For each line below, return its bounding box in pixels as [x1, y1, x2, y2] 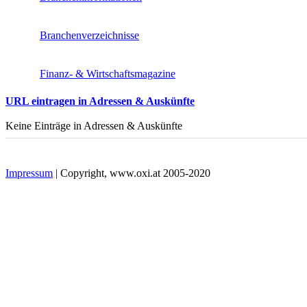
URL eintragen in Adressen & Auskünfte [5, 95, 195, 107]
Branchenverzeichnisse [40, 29, 139, 41]
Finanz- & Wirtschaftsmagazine [40, 67, 175, 79]
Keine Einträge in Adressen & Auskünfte [5, 119, 182, 132]
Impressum [5, 167, 53, 179]
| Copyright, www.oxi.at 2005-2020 [53, 167, 210, 179]
